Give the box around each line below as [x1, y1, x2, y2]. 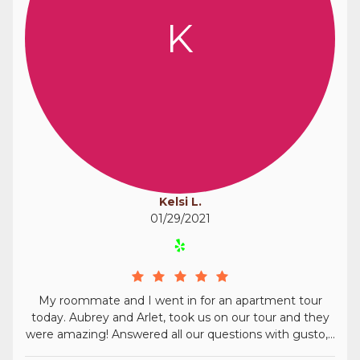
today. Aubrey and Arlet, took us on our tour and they [31, 310, 329, 325]
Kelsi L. [158, 194, 202, 209]
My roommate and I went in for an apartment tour [38, 293, 322, 308]
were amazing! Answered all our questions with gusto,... [25, 327, 335, 342]
